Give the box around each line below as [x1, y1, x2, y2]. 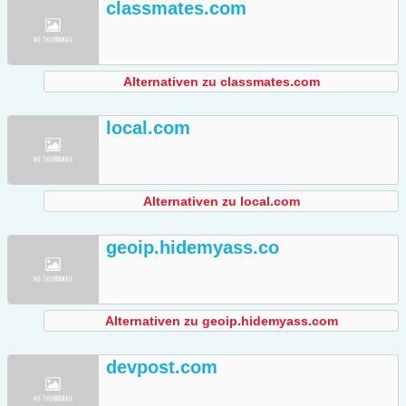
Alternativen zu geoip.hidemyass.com [104, 314, 338, 329]
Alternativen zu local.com [142, 194, 300, 209]
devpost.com [106, 357, 217, 378]
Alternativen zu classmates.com [122, 74, 320, 90]
